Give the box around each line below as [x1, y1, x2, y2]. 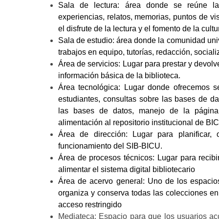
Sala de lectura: [58, 1, 125, 9]
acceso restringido [58, 200, 122, 209]
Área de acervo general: [58, 177, 148, 185]
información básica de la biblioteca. [58, 71, 180, 80]
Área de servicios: [58, 60, 123, 68]
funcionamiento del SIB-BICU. [58, 142, 162, 150]
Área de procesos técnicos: [58, 153, 155, 162]
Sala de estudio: [58, 36, 115, 44]
